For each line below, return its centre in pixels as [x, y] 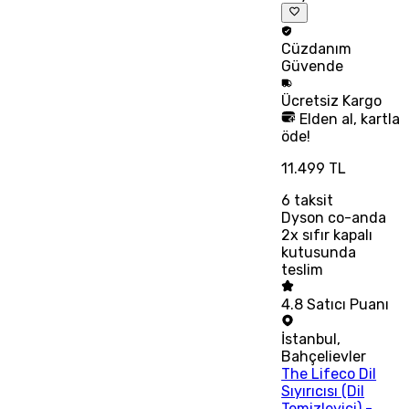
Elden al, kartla [348, 120]
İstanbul [309, 340]
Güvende [313, 67]
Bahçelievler [324, 357]
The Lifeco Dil [329, 374]
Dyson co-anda [334, 218]
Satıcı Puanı [348, 305]
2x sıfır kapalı [327, 236]
